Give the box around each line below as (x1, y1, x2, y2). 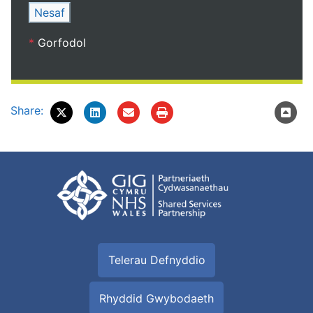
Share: (10, 103, 43, 117)
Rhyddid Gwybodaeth (99, 291, 214, 305)
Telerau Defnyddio (108, 253, 205, 268)
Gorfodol (34, 36, 86, 50)
